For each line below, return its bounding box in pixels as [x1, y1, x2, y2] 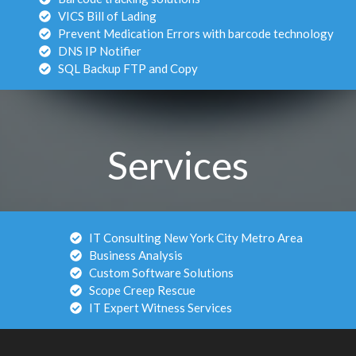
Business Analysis [88, 248, 183, 262]
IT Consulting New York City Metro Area [88, 230, 303, 245]
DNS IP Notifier [57, 44, 141, 58]
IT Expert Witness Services [88, 300, 232, 315]
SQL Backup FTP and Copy [57, 61, 198, 75]
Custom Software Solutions [88, 265, 234, 280]
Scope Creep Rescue [88, 283, 195, 297]
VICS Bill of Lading [57, 9, 157, 23]
